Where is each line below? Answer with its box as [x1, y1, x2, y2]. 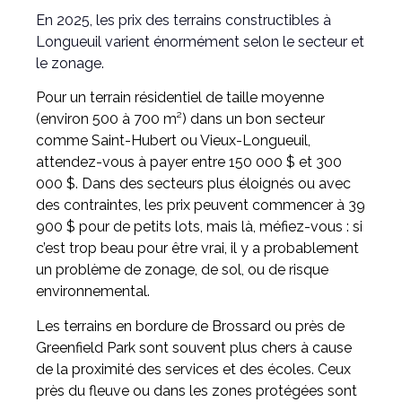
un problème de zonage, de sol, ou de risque [36, 261, 328, 279]
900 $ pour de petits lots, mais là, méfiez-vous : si [36, 218, 363, 236]
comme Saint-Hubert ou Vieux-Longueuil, [36, 132, 310, 150]
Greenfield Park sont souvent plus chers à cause [36, 338, 352, 356]
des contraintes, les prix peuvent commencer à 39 [36, 197, 365, 214]
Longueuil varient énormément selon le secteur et [36, 33, 364, 51]
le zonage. [36, 55, 104, 73]
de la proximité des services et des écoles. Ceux [36, 360, 351, 378]
